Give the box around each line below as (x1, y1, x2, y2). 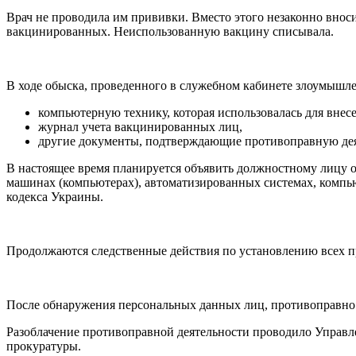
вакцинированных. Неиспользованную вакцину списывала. (6, 24, 334, 38)
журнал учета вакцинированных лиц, (38, 119, 242, 133)
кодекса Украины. (6, 189, 103, 203)
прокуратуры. (6, 339, 81, 353)
